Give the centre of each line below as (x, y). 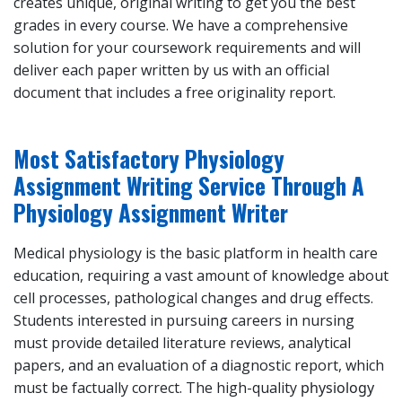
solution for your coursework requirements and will (187, 48)
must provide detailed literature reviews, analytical (182, 343)
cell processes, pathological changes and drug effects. (193, 298)
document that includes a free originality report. (175, 93)
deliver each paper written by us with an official (171, 70)
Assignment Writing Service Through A (189, 186)
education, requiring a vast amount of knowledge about (201, 276)
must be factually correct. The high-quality (157, 388)
